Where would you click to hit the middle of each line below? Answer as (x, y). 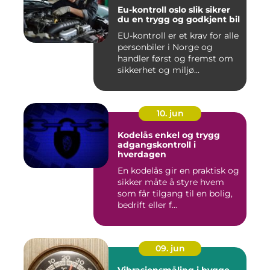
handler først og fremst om (175, 59)
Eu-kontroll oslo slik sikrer (153, 10)
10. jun (170, 114)
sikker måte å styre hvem (171, 182)
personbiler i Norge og (165, 47)
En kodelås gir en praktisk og (178, 171)
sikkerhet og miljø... (159, 70)
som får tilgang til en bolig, (175, 194)
